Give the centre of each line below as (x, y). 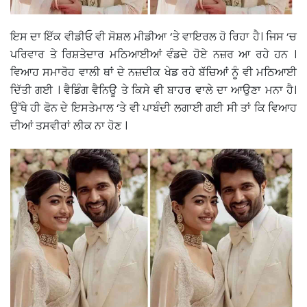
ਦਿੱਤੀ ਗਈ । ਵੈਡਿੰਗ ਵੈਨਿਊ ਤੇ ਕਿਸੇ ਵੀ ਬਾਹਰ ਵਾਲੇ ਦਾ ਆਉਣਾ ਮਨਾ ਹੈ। (153, 90)
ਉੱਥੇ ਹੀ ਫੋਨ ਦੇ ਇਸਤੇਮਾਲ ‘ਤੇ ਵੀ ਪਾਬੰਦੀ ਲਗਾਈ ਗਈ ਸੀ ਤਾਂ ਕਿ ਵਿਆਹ (153, 108)
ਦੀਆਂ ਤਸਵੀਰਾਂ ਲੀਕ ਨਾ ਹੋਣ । (70, 125)
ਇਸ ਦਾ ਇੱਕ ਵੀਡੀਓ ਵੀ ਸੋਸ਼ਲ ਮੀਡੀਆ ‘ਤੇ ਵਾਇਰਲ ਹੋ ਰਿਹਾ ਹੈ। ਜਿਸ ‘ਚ (153, 36)
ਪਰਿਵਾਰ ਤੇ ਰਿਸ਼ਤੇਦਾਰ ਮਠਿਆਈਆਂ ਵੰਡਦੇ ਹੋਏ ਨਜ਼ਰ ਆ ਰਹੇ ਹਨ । (153, 54)
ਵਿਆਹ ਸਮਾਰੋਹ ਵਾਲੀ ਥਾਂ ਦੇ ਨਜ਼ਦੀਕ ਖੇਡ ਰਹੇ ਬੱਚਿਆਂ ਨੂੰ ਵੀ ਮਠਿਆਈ (153, 72)
